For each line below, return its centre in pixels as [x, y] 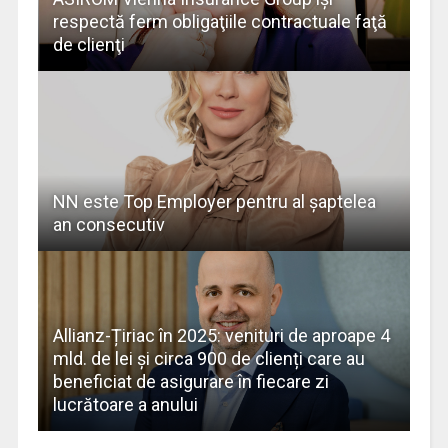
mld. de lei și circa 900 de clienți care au [208, 358]
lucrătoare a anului [125, 404]
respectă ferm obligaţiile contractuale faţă [219, 21]
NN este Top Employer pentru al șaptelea [214, 201]
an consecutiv [108, 224]
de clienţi [88, 44]
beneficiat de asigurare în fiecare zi [190, 381]
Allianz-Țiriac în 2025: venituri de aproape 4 [221, 335]
